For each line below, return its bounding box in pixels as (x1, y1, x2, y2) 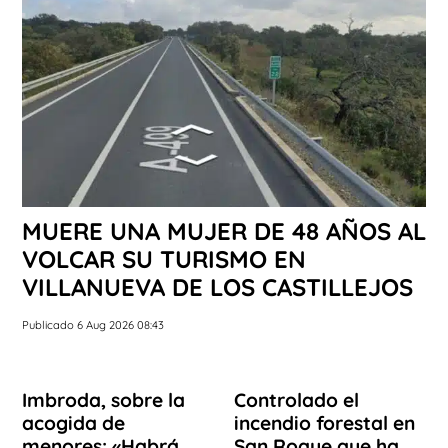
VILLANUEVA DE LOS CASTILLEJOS (22, 272, 413, 303)
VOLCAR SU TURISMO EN (22, 244, 306, 275)
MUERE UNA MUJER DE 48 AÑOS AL (22, 216, 426, 247)
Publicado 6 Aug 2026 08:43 (22, 318, 164, 333)
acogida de (22, 411, 125, 436)
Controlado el (234, 388, 359, 413)
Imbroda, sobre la (22, 388, 185, 413)
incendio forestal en (234, 411, 415, 436)
